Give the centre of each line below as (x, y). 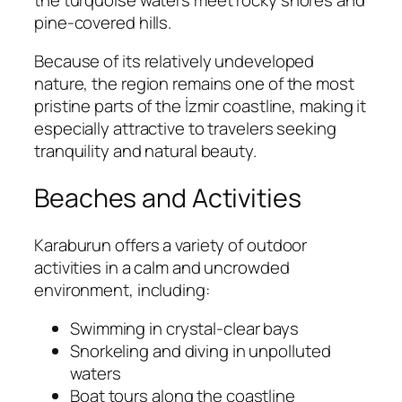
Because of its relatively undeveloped (175, 61)
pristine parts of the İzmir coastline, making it (201, 106)
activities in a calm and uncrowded (162, 267)
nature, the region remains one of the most (194, 84)
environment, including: (122, 289)
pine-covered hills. (103, 22)
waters (96, 374)
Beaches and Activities (168, 197)
